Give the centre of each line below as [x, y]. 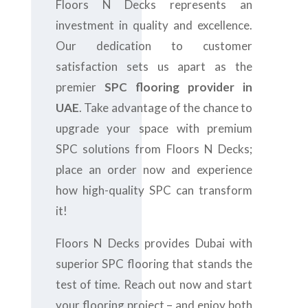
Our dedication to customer [154, 46]
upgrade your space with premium [154, 128]
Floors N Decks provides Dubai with [154, 243]
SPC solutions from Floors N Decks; [154, 149]
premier [80, 87]
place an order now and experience [154, 169]
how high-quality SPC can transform [154, 190]
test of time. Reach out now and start [154, 284]
